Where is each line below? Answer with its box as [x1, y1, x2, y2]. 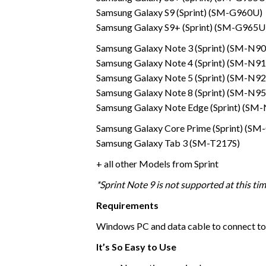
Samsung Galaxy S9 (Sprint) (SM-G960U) [96, 6, 262, 18]
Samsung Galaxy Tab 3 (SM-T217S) [96, 137, 240, 148]
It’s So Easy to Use [96, 240, 176, 252]
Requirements [96, 199, 159, 211]
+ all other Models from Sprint [96, 157, 218, 169]
